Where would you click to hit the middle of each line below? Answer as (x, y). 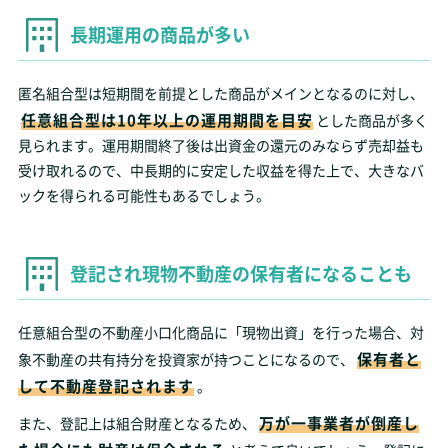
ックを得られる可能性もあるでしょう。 (143, 195)
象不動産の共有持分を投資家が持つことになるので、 (185, 359)
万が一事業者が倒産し (338, 422)
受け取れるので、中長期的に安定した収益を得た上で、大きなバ (220, 170)
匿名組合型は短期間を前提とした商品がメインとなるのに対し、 (220, 93)
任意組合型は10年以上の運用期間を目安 (166, 119)
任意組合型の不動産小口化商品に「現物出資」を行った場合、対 (220, 332)
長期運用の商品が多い (159, 34)
